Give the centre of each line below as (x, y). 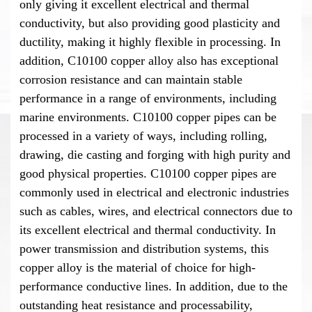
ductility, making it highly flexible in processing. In (150, 41)
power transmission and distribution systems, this (144, 248)
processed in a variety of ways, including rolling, (143, 135)
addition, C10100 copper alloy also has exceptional (149, 60)
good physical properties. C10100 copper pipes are (148, 173)
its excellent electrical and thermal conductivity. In (147, 229)
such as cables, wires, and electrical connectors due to (156, 211)
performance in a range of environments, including (148, 98)
